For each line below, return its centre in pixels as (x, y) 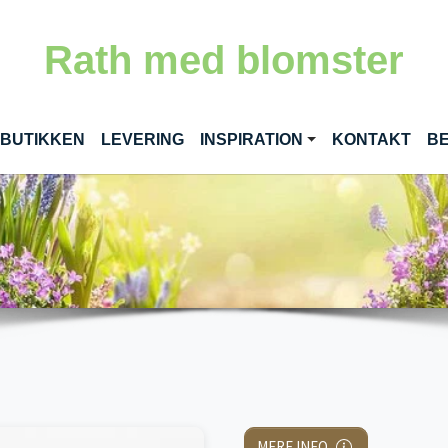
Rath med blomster (224, 60)
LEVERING (142, 139)
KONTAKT (372, 139)
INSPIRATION (251, 139)
